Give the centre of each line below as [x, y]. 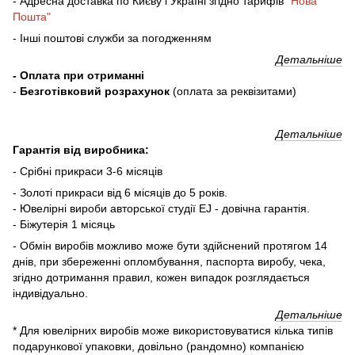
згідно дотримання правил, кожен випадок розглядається [161, 277]
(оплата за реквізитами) [235, 91]
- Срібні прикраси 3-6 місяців [88, 171]
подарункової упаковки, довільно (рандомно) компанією [158, 346]
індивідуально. [50, 293]
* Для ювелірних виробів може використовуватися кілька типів [173, 330]
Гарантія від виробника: [81, 149]
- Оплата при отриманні [78, 75]
